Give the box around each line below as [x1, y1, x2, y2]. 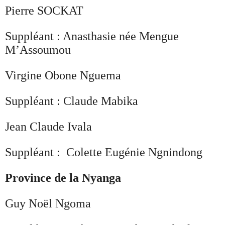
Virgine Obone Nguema [5, 68, 121, 82]
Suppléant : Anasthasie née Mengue [5, 29, 179, 43]
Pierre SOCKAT [5, 4, 83, 17]
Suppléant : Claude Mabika [5, 94, 138, 107]
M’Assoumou [5, 43, 71, 56]
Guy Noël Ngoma [5, 196, 91, 210]
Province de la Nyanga [5, 171, 121, 184]
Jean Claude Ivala [5, 120, 92, 133]
